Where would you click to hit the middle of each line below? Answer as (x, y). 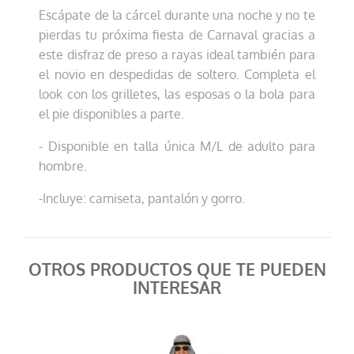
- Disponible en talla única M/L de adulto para (177, 147)
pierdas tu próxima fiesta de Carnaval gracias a (177, 35)
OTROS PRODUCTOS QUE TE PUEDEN (177, 270)
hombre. (63, 166)
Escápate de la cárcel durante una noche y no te (177, 15)
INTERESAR (177, 288)
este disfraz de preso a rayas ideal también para (177, 55)
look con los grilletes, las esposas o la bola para (177, 94)
